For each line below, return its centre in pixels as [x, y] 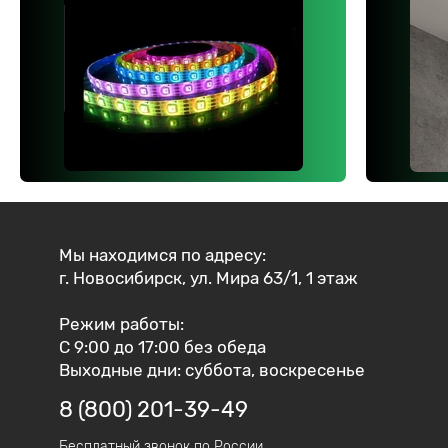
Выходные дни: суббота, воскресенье [212, 370]
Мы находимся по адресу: [162, 255]
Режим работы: [121, 324]
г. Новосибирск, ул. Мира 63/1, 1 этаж [208, 278]
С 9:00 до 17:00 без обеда [162, 347]
